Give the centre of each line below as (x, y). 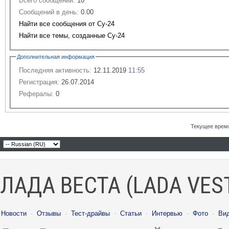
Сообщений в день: (49, 12)
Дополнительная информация (56, 56)
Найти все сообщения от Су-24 (67, 24)
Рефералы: (36, 94)
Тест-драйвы (90, 213)
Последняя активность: (55, 70)
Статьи (131, 213)
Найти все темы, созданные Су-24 (72, 35)
